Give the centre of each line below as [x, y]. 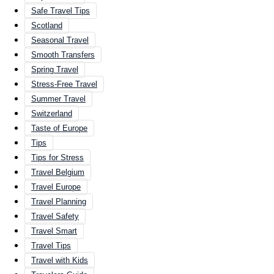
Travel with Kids [60, 260]
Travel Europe [56, 187]
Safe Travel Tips [61, 10]
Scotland [47, 25]
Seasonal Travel [60, 40]
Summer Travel [58, 98]
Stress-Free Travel [64, 84]
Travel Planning [59, 201]
